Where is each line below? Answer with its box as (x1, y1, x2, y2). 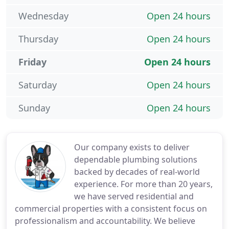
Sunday (18, 102, 50, 114)
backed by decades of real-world (74, 166, 200, 177)
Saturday (18, 79, 57, 91)
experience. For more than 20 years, (74, 178, 213, 190)
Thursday (18, 33, 58, 45)
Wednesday (18, 10, 68, 22)
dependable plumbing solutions (74, 154, 197, 165)
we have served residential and (74, 191, 194, 202)
